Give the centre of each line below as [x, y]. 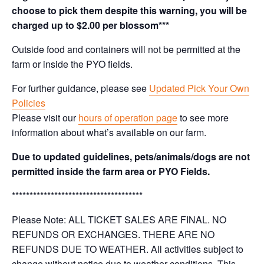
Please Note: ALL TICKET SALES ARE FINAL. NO [119, 220]
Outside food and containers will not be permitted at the [126, 49]
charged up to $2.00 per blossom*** [90, 25]
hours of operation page [128, 118]
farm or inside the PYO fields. [72, 64]
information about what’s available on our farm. [109, 132]
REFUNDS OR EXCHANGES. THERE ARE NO [113, 234]
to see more [203, 118]
